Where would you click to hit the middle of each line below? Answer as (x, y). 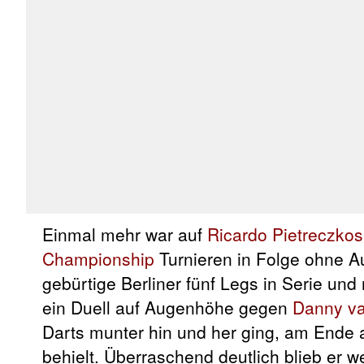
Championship (98, 258)
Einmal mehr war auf (125, 234)
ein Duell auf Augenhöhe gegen (167, 307)
